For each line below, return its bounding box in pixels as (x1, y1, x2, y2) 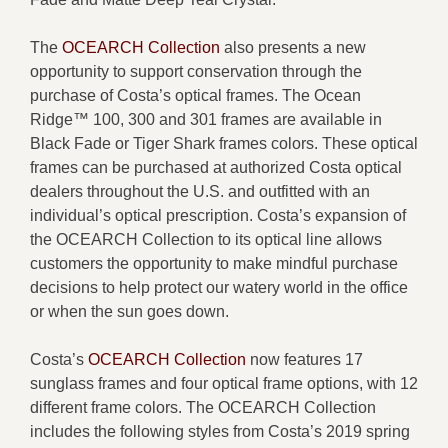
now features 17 (246, 350, 363, 368)
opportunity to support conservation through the (30, 62, 362, 80)
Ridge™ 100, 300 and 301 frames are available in (30, 110, 382, 128)
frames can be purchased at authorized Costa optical (30, 158, 402, 176)
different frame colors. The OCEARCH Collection (30, 398, 376, 416)
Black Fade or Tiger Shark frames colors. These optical (30, 134, 418, 152)
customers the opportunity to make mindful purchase (30, 254, 398, 272)
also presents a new (220, 38, 366, 56)
